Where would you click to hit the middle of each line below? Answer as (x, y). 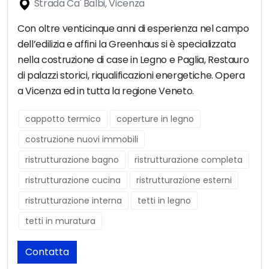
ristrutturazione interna (74, 201)
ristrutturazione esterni (184, 180)
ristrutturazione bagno (72, 160)
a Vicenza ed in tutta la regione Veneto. (106, 91)
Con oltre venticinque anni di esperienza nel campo (133, 29)
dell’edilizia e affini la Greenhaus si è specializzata (127, 44)
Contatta (47, 252)
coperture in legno (155, 119)
